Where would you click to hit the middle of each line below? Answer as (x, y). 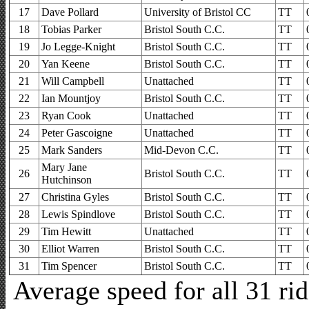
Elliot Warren (70, 248)
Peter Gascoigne (77, 132)
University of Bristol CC (198, 12)
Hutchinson (67, 179)
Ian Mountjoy (71, 98)
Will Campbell (73, 81)
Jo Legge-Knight (78, 46)
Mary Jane (64, 167)
